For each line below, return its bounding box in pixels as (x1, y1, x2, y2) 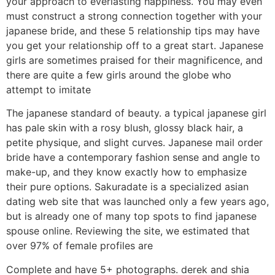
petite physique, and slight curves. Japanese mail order (6, 136, 263, 149)
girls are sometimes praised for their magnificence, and (6, 54, 263, 67)
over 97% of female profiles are (6, 239, 153, 252)
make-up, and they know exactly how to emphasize (6, 166, 247, 179)
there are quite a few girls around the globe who (6, 69, 231, 82)
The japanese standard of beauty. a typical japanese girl (6, 107, 266, 120)
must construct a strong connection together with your (6, 10, 262, 23)
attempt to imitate (6, 83, 91, 96)
